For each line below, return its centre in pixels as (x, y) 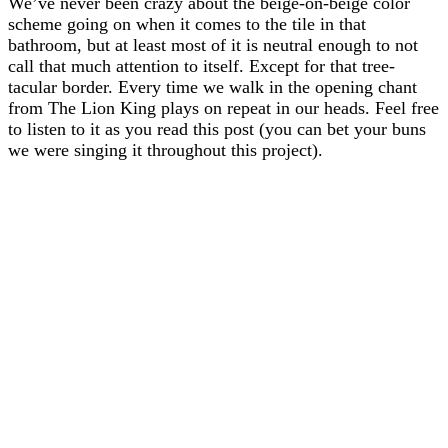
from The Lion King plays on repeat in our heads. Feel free (223, 107)
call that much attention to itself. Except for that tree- (201, 65)
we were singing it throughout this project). (165, 149)
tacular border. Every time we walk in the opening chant (212, 86)
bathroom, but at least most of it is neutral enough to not (213, 44)
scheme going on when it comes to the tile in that (187, 23)
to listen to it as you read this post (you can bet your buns (217, 128)
